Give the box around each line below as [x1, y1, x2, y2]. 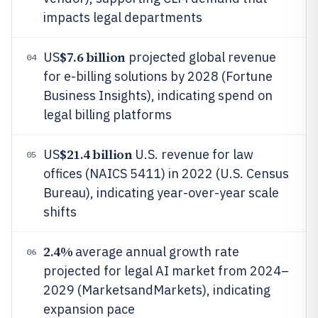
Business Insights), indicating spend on [43, 87, 273, 104]
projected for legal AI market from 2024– [43, 263, 289, 279]
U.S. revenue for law [132, 146, 254, 163]
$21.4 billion [60, 146, 133, 163]
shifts [43, 204, 77, 220]
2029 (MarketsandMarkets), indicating [43, 282, 270, 298]
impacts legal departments [43, 9, 202, 26]
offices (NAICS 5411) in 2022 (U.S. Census [43, 165, 289, 182]
